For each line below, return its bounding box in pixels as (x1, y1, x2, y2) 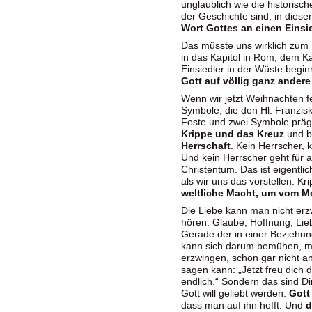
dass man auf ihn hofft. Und (181, 299, 306, 311)
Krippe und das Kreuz (181, 128, 284, 139)
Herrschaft (181, 140, 231, 151)
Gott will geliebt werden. (181, 288, 289, 299)
